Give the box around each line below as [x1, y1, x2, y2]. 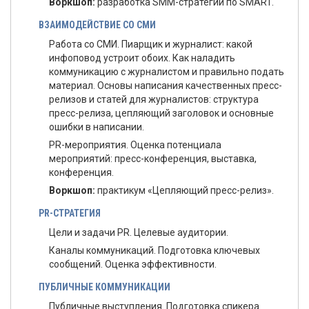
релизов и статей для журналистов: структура [49, 94, 259, 105]
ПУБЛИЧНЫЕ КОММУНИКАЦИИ [39, 281, 170, 292]
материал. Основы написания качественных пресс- [49, 80, 282, 91]
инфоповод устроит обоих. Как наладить [49, 52, 235, 63]
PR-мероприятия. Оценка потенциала [49, 139, 221, 150]
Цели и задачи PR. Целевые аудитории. [49, 227, 228, 238]
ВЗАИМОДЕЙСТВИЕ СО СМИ [39, 19, 156, 30]
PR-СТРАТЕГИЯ [39, 208, 101, 219]
